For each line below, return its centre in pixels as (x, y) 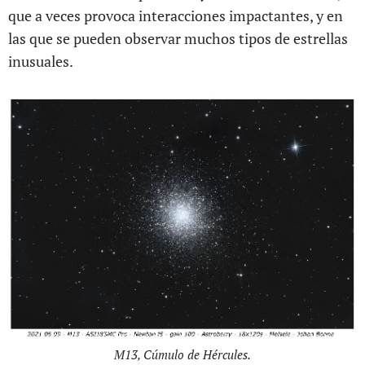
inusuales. (42, 62)
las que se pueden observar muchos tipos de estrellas (178, 39)
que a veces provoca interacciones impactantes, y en (176, 16)
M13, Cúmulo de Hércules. (182, 354)
